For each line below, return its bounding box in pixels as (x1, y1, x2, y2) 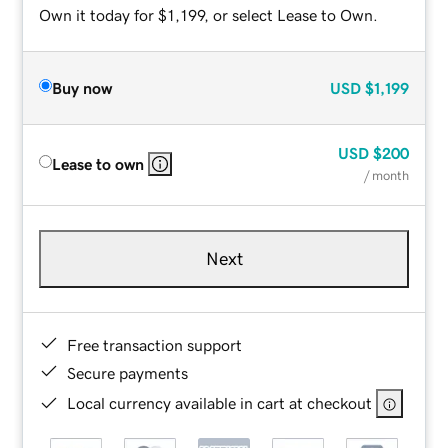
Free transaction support (67, 336, 243, 353)
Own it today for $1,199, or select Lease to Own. (39, 6, 379, 23)
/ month (363, 168, 409, 182)
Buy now (52, 79, 113, 96)
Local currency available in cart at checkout (67, 394, 373, 411)
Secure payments (67, 364, 189, 381)
